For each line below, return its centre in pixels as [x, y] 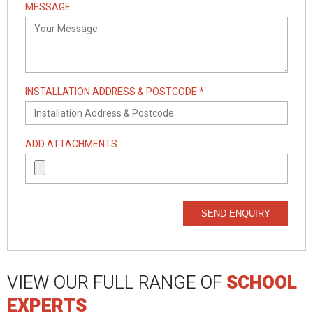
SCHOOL [262, 283]
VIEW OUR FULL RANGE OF [117, 283]
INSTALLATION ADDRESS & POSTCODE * [115, 92]
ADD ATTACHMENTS [71, 145]
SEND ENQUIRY [235, 214]
